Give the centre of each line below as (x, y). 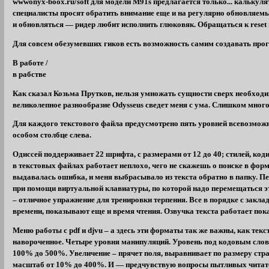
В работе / (31, 63)
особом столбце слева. (52, 135)
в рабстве (30, 74)
